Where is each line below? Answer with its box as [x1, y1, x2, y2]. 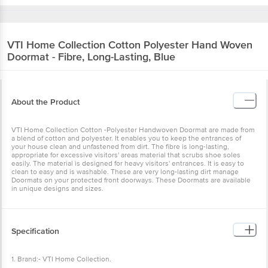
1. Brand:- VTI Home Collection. [11, 254, 111, 264]
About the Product [11, 96, 80, 107]
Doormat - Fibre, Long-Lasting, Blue [7, 50, 175, 63]
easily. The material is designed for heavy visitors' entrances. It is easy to [11, 159, 244, 168]
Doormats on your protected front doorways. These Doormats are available [11, 175, 251, 185]
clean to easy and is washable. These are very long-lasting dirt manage [11, 167, 239, 176]
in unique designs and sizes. [11, 184, 103, 193]
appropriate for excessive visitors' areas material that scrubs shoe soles [11, 150, 240, 160]
